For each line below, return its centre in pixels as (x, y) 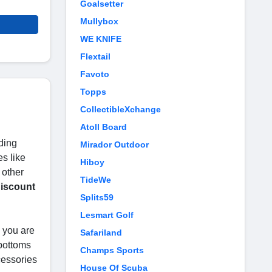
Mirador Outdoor (114, 144)
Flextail (95, 56)
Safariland (101, 233)
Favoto (95, 74)
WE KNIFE (101, 39)
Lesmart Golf (107, 215)
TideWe (96, 180)
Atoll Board (104, 127)
